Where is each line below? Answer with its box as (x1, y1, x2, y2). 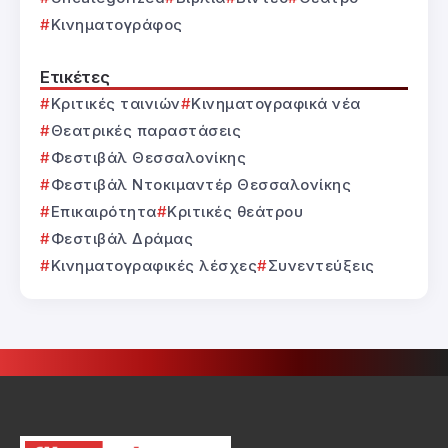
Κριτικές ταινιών (50, 93, 181, 113)
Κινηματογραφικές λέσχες (50, 255, 257, 275)
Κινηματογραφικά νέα (191, 93, 361, 113)
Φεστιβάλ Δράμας (50, 228, 193, 248)
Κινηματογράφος (50, 14, 183, 34)
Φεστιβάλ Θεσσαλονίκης (50, 147, 246, 167)
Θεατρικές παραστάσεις (50, 120, 241, 140)
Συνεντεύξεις (267, 255, 375, 275)
